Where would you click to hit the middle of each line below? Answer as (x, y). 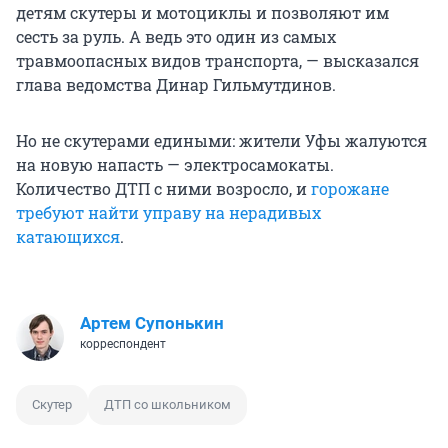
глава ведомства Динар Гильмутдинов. (176, 84)
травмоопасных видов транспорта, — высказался (217, 60)
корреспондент (123, 343)
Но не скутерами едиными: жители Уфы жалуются (221, 140)
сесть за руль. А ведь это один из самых (176, 36)
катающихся (68, 236)
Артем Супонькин (152, 322)
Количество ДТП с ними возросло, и (163, 188)
